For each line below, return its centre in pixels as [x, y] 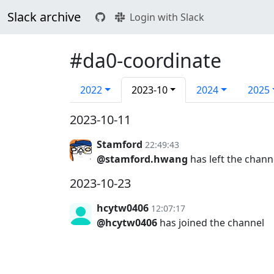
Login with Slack [167, 17]
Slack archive [44, 17]
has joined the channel [211, 223]
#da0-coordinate [146, 60]
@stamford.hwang [142, 159]
